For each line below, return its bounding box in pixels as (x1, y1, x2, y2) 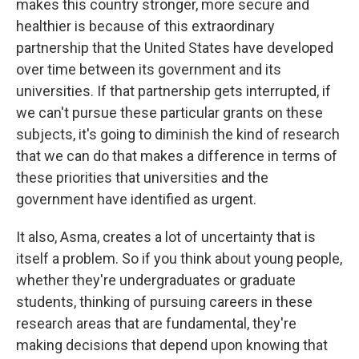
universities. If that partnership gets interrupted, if (16, 83, 331, 99)
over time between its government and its (16, 61, 281, 78)
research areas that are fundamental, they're (16, 315, 296, 332)
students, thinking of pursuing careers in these (16, 293, 313, 310)
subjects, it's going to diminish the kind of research (16, 126, 340, 143)
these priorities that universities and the (16, 169, 268, 186)
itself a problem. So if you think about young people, (16, 250, 342, 267)
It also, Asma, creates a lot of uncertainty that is (16, 228, 316, 245)
